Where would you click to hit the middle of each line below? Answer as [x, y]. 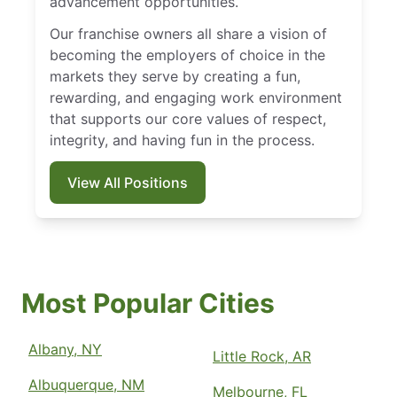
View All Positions [128, 183]
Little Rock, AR [262, 357]
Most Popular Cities [148, 304]
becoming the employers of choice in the [187, 55]
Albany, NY [65, 350]
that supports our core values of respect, [188, 119]
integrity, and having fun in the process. [182, 140]
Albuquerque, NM [86, 385]
